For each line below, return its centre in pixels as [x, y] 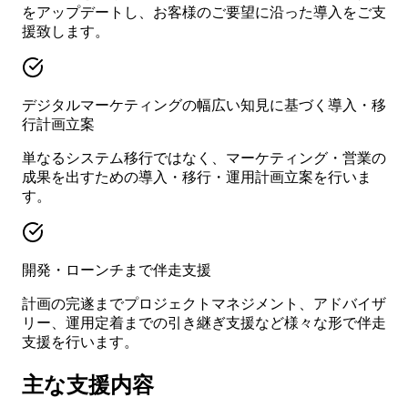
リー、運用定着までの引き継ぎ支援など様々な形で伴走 [204, 322]
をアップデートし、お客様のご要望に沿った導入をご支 [204, 12]
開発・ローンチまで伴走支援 [117, 270]
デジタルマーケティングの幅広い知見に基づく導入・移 [204, 105]
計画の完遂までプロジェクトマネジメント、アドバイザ [204, 303]
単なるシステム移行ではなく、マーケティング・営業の [204, 158]
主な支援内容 [88, 385]
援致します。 [66, 31]
